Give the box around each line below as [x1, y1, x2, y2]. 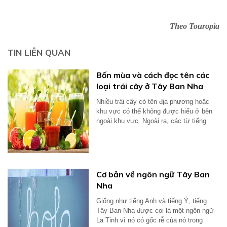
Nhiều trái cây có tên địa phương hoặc [96, 98, 209, 106]
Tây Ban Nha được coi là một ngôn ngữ [96, 207, 214, 215]
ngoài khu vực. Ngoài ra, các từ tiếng [96, 117, 206, 125]
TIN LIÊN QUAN [8, 47, 70, 58]
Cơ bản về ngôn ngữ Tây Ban [96, 169, 210, 180]
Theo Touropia [170, 22, 219, 31]
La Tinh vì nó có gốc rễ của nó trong [96, 216, 203, 224]
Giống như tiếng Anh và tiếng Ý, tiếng [96, 197, 207, 205]
